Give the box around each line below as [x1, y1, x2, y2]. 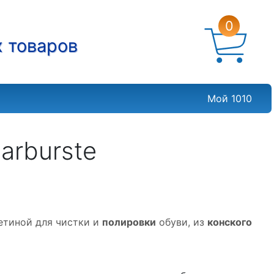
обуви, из [156, 216, 208, 228]
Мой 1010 [207, 92, 252, 105]
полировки [102, 216, 157, 228]
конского [207, 216, 253, 228]
